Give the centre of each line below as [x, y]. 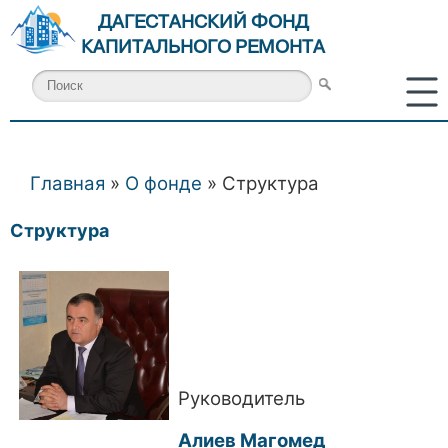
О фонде [163, 183]
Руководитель [241, 398]
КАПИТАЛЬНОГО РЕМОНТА [203, 47]
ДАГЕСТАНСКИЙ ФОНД [203, 22]
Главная [67, 183]
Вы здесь [72, 198]
